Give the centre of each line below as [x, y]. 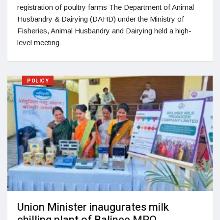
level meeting [38, 42]
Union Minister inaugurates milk [93, 207]
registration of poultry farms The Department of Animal [106, 7]
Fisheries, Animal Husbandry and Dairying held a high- [104, 30]
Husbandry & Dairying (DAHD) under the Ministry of [101, 19]
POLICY [38, 81]
